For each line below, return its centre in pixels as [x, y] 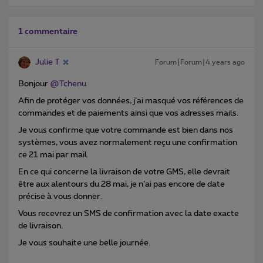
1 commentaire [48, 31]
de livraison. [41, 226]
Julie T [48, 62]
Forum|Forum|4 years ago [200, 62]
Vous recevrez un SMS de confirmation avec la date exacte [129, 213]
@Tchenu [68, 84]
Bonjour [34, 84]
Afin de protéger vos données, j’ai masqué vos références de [131, 101]
